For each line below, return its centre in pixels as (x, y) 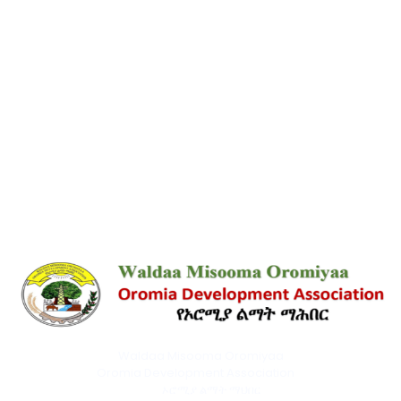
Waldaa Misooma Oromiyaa (200, 355)
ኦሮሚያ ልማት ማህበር (200, 389)
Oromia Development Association (200, 372)
